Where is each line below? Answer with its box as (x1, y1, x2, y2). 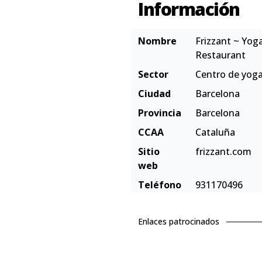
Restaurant (195, 49, 246, 61)
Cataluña (195, 126, 235, 139)
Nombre (138, 35, 177, 47)
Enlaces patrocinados (138, 216, 219, 227)
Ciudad (138, 87, 171, 100)
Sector (138, 68, 168, 81)
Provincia (138, 106, 181, 119)
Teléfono (138, 178, 181, 191)
